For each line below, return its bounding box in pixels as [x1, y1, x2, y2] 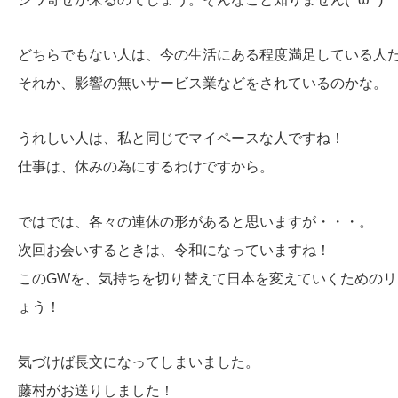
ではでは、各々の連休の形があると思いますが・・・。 [18, 214, 373, 229]
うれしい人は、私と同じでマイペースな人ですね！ [18, 131, 345, 146]
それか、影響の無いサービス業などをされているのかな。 [18, 76, 387, 91]
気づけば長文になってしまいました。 [18, 354, 259, 370]
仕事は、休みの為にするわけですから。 [18, 159, 274, 174]
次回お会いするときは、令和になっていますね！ [18, 243, 330, 258]
